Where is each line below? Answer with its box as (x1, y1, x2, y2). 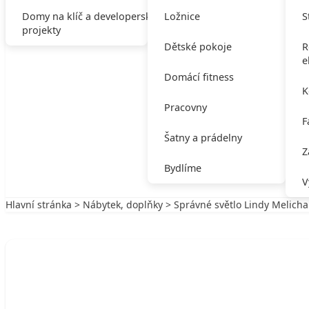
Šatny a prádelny (163, 131, 242, 144)
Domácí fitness (163, 70, 234, 83)
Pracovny (163, 101, 207, 114)
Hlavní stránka (6, 198, 72, 211)
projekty (22, 23, 61, 37)
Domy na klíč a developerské (22, 10, 157, 23)
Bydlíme (163, 161, 201, 175)
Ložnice (163, 10, 200, 23)
